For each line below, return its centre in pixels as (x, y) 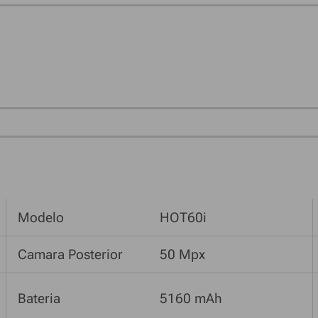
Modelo (41, 217)
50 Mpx (182, 255)
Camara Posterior (71, 255)
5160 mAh (191, 298)
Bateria (39, 298)
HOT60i (183, 217)
